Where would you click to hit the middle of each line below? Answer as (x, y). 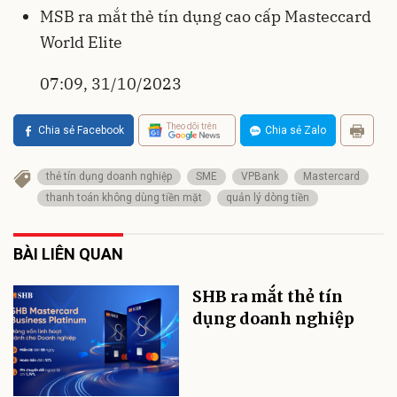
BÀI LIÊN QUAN (68, 254)
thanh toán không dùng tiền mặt (124, 198)
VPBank (260, 177)
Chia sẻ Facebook (81, 131)
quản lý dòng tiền (268, 198)
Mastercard (331, 177)
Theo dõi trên (192, 126)
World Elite (81, 43)
